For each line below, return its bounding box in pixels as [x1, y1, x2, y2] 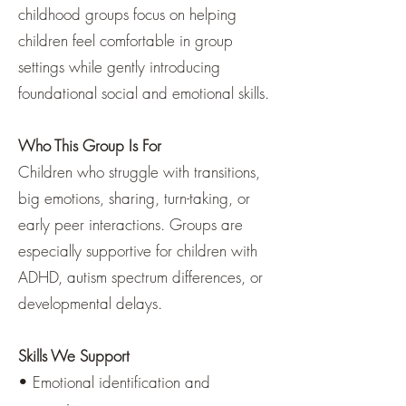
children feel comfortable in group [18, 30, 233, 51]
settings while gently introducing [18, 56, 220, 77]
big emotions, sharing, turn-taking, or [18, 188, 250, 208]
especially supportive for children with [18, 240, 257, 261]
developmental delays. [18, 293, 162, 314]
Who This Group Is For [18, 135, 161, 156]
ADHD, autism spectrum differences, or [18, 266, 263, 287]
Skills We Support [18, 345, 130, 366]
